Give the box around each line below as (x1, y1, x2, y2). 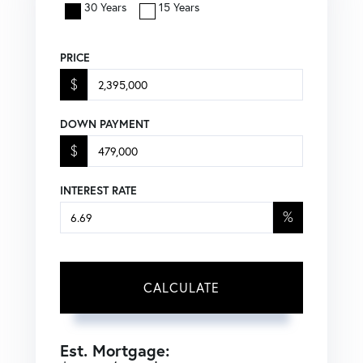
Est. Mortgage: (60, 339, 170, 361)
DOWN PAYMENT (60, 116, 149, 131)
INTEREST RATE (60, 182, 137, 198)
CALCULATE (143, 278, 220, 296)
